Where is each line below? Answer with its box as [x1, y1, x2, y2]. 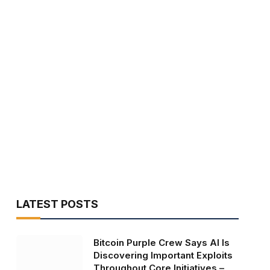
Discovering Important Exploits [93, 250, 233, 262]
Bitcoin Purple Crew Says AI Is [93, 237, 230, 249]
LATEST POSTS [16, 198, 98, 211]
